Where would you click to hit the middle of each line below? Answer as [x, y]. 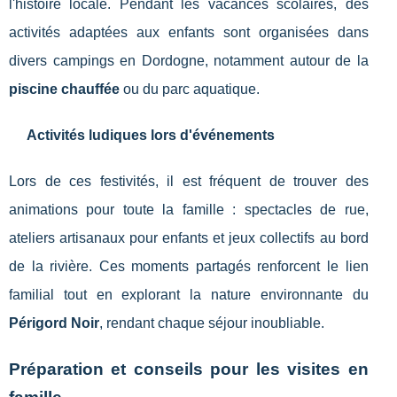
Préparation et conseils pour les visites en [189, 370]
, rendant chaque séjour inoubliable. [212, 323]
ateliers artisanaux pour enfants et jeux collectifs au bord [189, 238]
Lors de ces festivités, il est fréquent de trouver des [189, 182]
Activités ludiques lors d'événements [151, 136]
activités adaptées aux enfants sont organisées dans [189, 33]
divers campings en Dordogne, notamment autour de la [189, 61]
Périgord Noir [54, 323]
